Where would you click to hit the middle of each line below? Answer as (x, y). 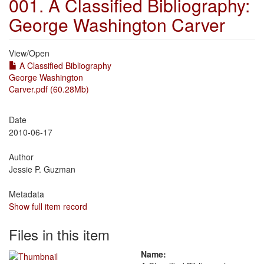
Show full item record (48, 206)
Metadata (27, 194)
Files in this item (59, 234)
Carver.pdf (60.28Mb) (49, 89)
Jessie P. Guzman (42, 169)
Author (21, 157)
